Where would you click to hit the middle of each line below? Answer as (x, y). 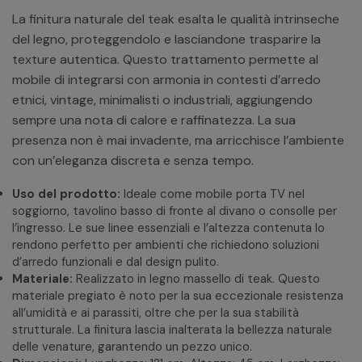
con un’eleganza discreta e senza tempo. (133, 160)
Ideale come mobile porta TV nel (213, 194)
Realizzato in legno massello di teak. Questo (196, 278)
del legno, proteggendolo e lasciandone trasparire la (166, 39)
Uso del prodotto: (66, 194)
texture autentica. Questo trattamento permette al (165, 59)
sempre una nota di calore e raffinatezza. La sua (154, 120)
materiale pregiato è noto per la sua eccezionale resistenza (178, 295)
